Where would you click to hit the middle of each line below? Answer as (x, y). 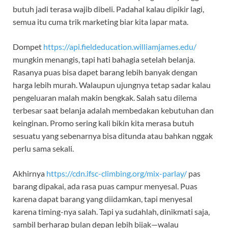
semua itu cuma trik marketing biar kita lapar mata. (101, 22)
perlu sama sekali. (43, 149)
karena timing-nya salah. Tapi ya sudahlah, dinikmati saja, (111, 212)
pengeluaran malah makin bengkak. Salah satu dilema (105, 98)
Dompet (28, 47)
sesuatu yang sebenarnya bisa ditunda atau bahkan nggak (113, 136)
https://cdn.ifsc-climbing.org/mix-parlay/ (117, 174)
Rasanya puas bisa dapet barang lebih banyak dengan (105, 72)
